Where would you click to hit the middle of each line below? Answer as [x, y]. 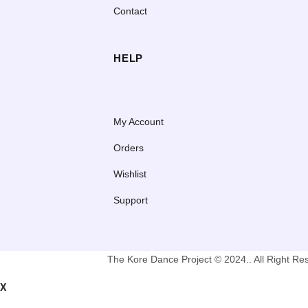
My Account [139, 121]
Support [131, 200]
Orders [129, 147]
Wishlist [130, 174]
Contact [130, 11]
